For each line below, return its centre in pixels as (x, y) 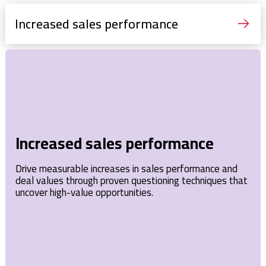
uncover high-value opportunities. (84, 193)
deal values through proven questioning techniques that (132, 181)
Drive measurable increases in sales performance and (126, 169)
